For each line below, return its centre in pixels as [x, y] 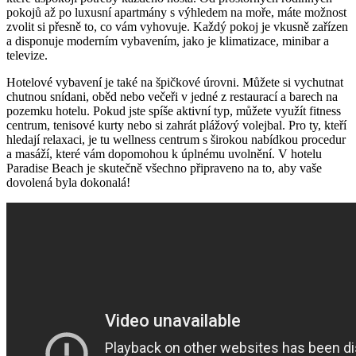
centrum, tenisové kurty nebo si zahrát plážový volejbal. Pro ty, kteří [176, 126]
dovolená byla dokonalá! [68, 183]
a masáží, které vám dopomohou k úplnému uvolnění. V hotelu [164, 154]
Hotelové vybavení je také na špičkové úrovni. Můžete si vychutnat [175, 83]
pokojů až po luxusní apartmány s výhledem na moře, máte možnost [176, 13]
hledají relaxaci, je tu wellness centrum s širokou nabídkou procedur [176, 140]
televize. [27, 56]
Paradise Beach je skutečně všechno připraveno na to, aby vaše [164, 168]
